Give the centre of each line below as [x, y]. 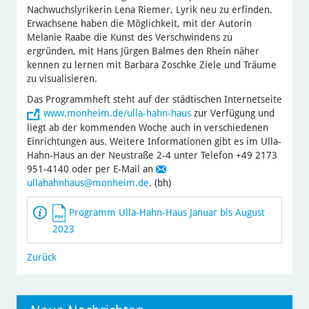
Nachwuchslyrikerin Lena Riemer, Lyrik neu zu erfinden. [149, 10]
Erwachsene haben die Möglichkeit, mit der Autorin [139, 24]
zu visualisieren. [62, 79]
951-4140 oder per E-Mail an [91, 169]
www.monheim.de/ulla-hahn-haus [117, 113]
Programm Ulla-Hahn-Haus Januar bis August [167, 212]
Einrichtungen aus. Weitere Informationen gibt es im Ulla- [154, 141]
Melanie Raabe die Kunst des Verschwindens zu [129, 38]
